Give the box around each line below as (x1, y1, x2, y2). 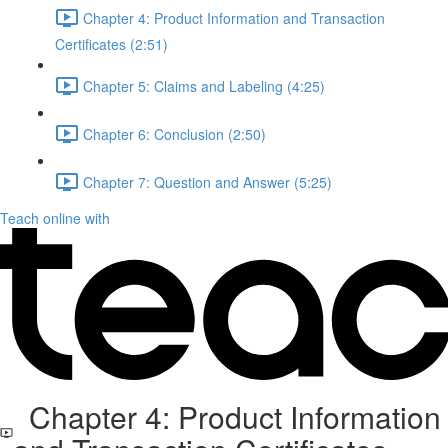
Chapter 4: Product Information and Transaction (83, 7, 385, 28)
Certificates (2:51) (55, 34, 168, 54)
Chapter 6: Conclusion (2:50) (83, 123, 266, 144)
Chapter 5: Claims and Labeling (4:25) (83, 75, 325, 96)
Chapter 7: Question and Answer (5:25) (83, 171, 332, 192)
